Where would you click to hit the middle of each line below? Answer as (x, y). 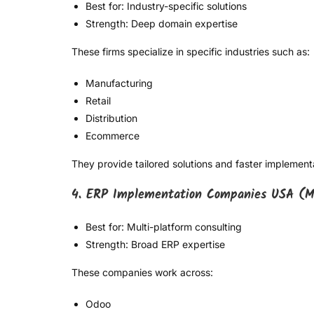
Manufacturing (119, 83)
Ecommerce (112, 136)
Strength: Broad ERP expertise (155, 245)
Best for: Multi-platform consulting (164, 227)
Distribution (111, 118)
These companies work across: (142, 273)
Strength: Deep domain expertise (162, 24)
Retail (98, 101)
